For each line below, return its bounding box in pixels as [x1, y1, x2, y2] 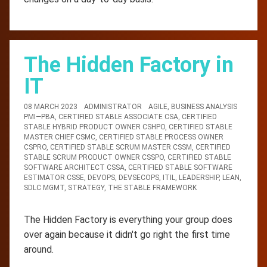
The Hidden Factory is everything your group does [24, 213, 232, 225]
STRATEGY [68, 183, 104, 192]
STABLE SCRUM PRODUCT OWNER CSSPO [24, 153, 164, 162]
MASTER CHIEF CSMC [24, 132, 95, 141]
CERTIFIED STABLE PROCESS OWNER [99, 132, 223, 141]
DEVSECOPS [119, 173, 159, 182]
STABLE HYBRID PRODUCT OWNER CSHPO [24, 122, 165, 131]
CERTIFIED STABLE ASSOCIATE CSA [58, 112, 178, 121]
